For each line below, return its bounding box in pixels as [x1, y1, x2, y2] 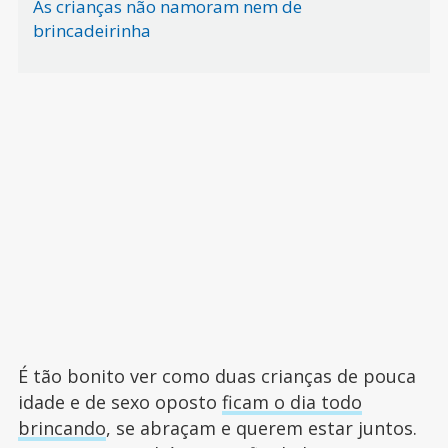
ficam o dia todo [221, 390, 362, 414]
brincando [17, 416, 106, 440]
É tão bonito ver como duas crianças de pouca [17, 364, 416, 388]
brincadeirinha [32, 19, 151, 42]
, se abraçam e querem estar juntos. [105, 416, 417, 440]
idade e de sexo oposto [17, 390, 222, 414]
